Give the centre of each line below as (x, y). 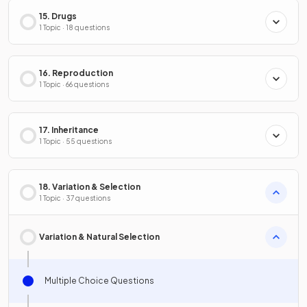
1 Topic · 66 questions (74, 84)
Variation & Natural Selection (99, 237)
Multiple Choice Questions (99, 281)
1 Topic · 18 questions (74, 27)
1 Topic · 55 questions (75, 141)
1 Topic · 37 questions (75, 198)
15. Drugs (58, 16)
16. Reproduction (76, 73)
